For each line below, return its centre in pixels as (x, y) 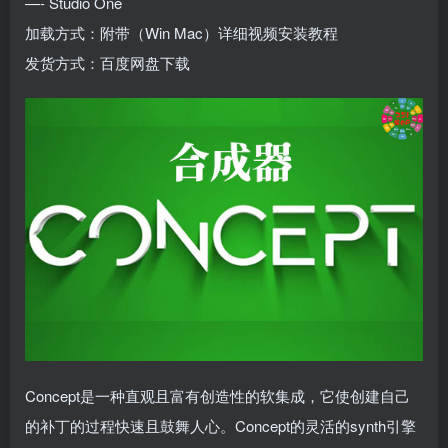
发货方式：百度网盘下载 (107, 63)
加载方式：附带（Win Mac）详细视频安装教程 (181, 33)
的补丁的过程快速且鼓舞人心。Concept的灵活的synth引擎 (220, 426)
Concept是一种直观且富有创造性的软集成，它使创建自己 (217, 396)
